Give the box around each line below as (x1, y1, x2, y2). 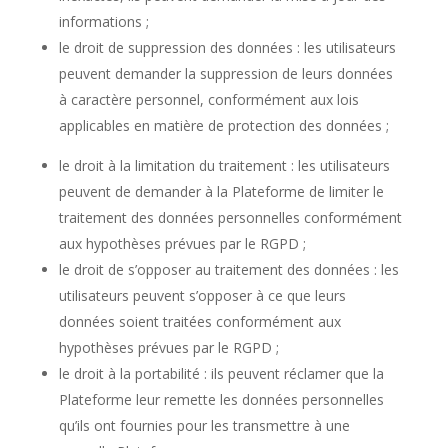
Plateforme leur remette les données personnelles (58, 390, 384, 409)
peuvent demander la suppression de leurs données (58, 64, 393, 83)
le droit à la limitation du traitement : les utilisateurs (58, 156, 390, 175)
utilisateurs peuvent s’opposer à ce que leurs (58, 286, 346, 305)
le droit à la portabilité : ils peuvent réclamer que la (58, 364, 384, 383)
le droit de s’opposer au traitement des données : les (58, 260, 399, 279)
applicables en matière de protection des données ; (58, 116, 389, 135)
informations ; (58, 12, 149, 31)
